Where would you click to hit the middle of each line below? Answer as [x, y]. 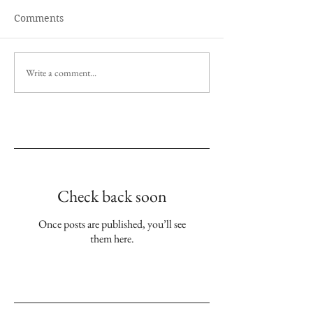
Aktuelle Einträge [56, 287]
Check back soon [112, 196]
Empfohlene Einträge [65, 132]
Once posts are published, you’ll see [112, 224]
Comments [39, 18]
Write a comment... [61, 72]
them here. [112, 239]
